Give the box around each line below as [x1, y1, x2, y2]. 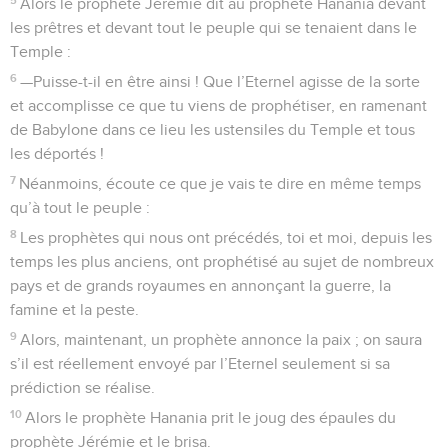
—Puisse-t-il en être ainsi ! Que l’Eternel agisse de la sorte [20, 73, 421, 90]
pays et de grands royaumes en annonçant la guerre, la [10, 277, 391, 294]
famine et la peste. [10, 301, 139, 318]
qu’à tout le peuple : [10, 199, 150, 216]
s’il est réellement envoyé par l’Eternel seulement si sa [10, 355, 390, 372]
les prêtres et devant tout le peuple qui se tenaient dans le [10, 19, 417, 36]
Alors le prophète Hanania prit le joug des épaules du [25, 409, 397, 426]
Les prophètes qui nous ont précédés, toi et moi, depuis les [20, 229, 433, 246]
